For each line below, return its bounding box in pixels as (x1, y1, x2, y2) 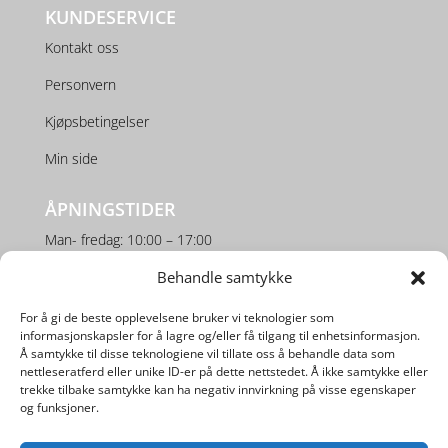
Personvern (44, 74, 116, 94)
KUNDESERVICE (44, 4, 176, 29)
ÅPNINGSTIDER (44, 196, 176, 221)
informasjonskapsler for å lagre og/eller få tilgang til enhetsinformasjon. (20, 327, 420, 344)
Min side (44, 148, 98, 168)
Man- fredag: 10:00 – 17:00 (44, 229, 212, 249)
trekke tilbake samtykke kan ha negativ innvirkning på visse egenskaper (20, 381, 416, 398)
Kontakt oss (44, 37, 119, 57)
